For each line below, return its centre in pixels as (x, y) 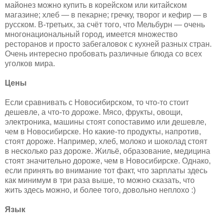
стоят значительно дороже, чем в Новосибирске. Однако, (108, 161)
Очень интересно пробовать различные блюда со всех (103, 54)
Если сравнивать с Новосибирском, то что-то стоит (97, 102)
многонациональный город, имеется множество (91, 34)
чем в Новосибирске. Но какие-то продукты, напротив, (103, 131)
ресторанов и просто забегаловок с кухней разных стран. (108, 44)
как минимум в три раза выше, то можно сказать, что (100, 180)
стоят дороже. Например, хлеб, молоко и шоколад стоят (106, 141)
